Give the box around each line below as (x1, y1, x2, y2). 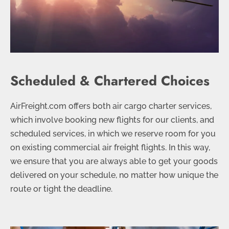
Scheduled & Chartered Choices (10, 71, 210, 90)
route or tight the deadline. (10, 184, 112, 194)
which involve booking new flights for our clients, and (10, 114, 214, 125)
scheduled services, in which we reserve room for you (10, 128, 216, 139)
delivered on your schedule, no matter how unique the (10, 170, 218, 180)
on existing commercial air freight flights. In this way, (10, 142, 210, 152)
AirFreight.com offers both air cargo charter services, (10, 101, 212, 111)
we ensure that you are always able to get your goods (10, 156, 218, 166)
